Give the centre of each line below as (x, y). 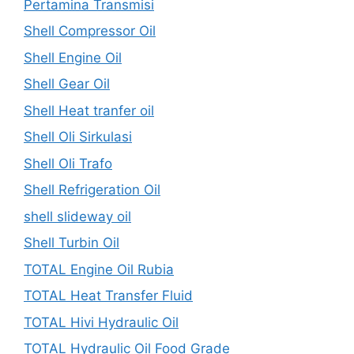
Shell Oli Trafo (68, 163)
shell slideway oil (77, 216)
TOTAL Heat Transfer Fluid (108, 296)
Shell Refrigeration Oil (92, 190)
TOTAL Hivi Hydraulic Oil (101, 322)
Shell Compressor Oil (90, 31)
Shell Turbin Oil (72, 243)
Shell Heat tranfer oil (89, 110)
